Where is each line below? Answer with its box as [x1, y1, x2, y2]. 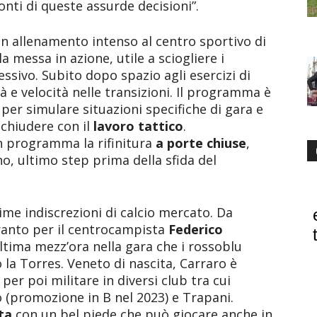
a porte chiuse [156, 134, 246, 151]
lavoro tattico [93, 117, 183, 134]
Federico [168, 221, 223, 238]
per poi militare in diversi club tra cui [3, 272, 231, 289]
